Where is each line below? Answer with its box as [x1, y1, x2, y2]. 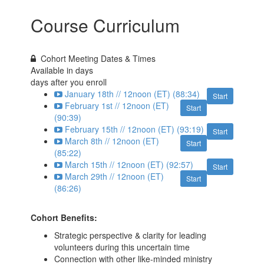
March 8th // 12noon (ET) [65, 134, 160, 147]
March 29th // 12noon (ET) [65, 170, 164, 182]
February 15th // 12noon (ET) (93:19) [65, 123, 204, 135]
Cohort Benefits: [31, 211, 98, 223]
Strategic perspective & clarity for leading [54, 229, 207, 241]
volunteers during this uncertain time [54, 240, 190, 253]
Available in [31, 64, 76, 76]
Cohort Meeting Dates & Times [41, 52, 156, 64]
